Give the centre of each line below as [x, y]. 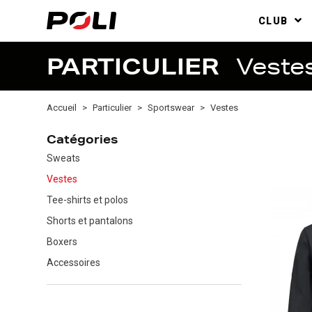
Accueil [62, 108]
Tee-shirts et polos [87, 200]
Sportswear [171, 108]
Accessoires [73, 263]
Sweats [63, 158]
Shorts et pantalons [90, 221]
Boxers [62, 242]
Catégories [82, 142]
